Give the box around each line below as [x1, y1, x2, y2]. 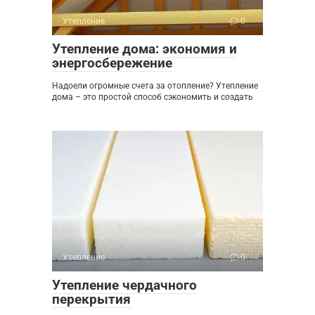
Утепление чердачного [52, 276, 197, 293]
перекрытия [52, 290, 131, 307]
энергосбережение [52, 54, 172, 71]
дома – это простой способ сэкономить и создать [52, 91, 253, 102]
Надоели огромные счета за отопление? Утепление [52, 80, 258, 91]
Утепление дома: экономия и [52, 40, 237, 57]
